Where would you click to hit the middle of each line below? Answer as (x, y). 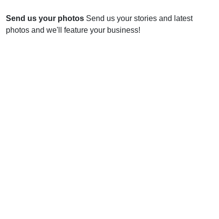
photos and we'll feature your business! (73, 30)
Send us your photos (45, 18)
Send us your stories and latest (139, 18)
